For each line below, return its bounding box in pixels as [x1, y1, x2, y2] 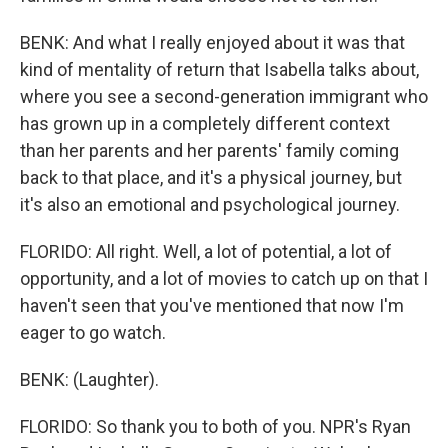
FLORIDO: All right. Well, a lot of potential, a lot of [20, 241, 392, 262]
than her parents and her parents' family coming [20, 140, 399, 161]
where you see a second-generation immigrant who [20, 86, 428, 107]
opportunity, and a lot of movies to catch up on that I [20, 268, 428, 289]
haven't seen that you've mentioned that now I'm [20, 295, 404, 316]
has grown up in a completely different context [20, 113, 390, 134]
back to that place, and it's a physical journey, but [20, 167, 402, 188]
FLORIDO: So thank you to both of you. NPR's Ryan [20, 416, 411, 437]
